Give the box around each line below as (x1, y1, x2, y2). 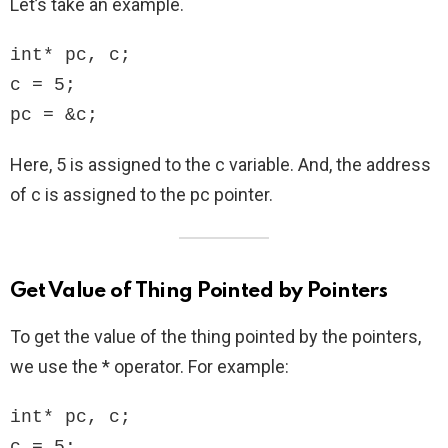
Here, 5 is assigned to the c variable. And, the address (10, 154, 431, 176)
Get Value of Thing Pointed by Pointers (10, 281, 388, 303)
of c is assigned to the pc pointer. (10, 184, 273, 206)
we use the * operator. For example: (10, 356, 289, 378)
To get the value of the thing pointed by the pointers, (10, 326, 421, 348)
